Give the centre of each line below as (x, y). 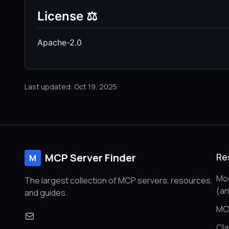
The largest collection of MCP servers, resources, (119, 180)
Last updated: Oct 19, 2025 (71, 86)
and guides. (46, 193)
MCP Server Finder (90, 158)
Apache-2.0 (60, 42)
